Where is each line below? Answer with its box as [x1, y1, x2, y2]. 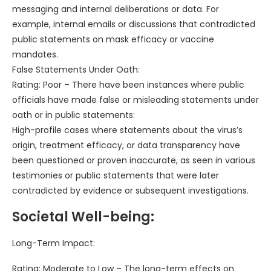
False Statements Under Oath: [12, 64, 140, 76]
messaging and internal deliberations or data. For [12, 3, 219, 16]
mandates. [12, 48, 58, 61]
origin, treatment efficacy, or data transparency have [12, 139, 240, 152]
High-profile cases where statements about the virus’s [12, 124, 243, 137]
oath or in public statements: [12, 109, 135, 122]
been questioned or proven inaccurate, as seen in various [12, 154, 255, 167]
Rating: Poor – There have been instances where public [12, 79, 244, 91]
